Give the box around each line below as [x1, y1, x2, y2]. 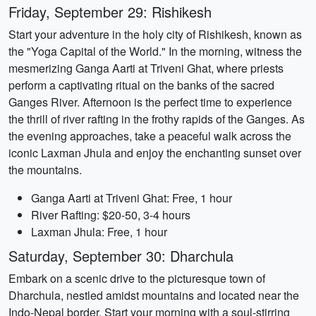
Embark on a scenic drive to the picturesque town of [8, 270, 265, 286]
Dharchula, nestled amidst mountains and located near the [8, 287, 299, 303]
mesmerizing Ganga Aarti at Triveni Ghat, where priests [8, 60, 284, 76]
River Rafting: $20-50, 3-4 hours [31, 207, 190, 223]
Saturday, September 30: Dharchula [8, 245, 233, 266]
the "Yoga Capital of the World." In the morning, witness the [8, 43, 302, 59]
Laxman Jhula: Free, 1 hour [31, 224, 167, 240]
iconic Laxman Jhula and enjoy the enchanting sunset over [8, 145, 301, 161]
